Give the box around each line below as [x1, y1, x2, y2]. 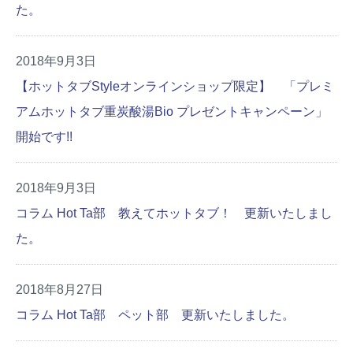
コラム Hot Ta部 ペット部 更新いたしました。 [16, 308, 295, 321]
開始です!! [16, 130, 72, 143]
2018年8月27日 [16, 283, 103, 296]
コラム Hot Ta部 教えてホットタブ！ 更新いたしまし [16, 206, 333, 220]
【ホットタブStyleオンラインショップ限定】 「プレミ [16, 80, 334, 93]
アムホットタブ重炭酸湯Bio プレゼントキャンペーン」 [16, 105, 328, 118]
